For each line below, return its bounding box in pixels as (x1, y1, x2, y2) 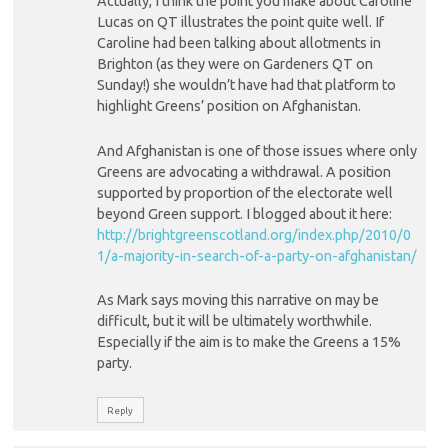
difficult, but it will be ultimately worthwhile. (96, 313, 372, 330)
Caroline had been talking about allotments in (96, 35, 381, 52)
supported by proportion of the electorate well (96, 184, 393, 201)
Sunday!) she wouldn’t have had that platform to (96, 77, 396, 94)
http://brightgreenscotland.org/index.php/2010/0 (96, 226, 411, 243)
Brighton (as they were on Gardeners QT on (96, 56, 373, 73)
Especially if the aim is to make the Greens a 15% (96, 334, 401, 351)
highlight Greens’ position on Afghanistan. (96, 98, 361, 115)
